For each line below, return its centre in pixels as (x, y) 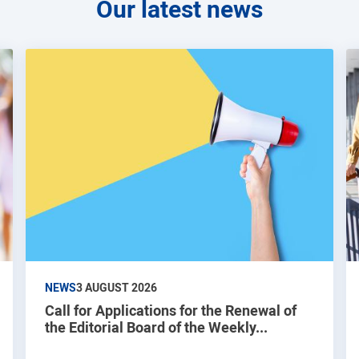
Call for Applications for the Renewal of (171, 310)
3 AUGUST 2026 (117, 287)
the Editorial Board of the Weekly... (156, 327)
